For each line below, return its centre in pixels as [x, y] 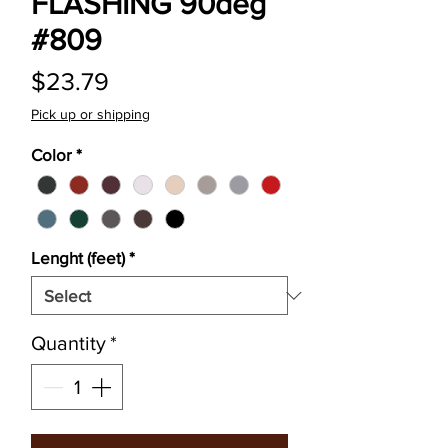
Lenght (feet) [78, 258]
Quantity [68, 343]
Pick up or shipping [90, 114]
